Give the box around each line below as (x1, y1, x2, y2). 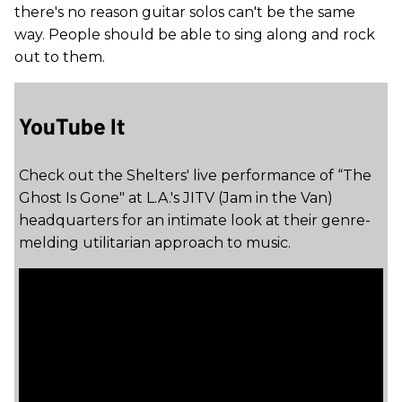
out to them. (14, 48, 105, 66)
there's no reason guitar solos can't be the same (14, 4, 355, 22)
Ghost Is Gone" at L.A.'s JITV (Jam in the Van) (19, 189, 333, 207)
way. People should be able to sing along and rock (14, 26, 375, 44)
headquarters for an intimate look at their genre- (19, 212, 371, 230)
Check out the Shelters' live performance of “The (19, 167, 371, 185)
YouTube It (19, 112, 126, 140)
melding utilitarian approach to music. (19, 234, 291, 252)
